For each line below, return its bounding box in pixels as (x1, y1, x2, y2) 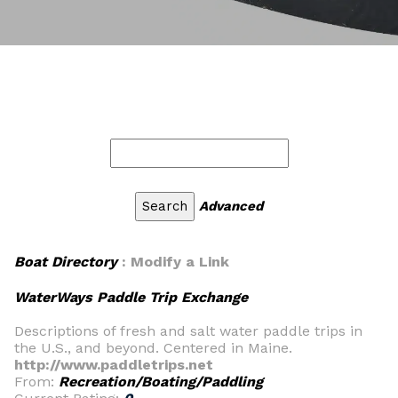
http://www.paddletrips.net (14, 356, 213, 373)
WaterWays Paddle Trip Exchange (14, 289, 248, 306)
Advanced (199, 198, 263, 214)
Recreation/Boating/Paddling (59, 373, 263, 390)
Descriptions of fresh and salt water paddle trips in (14, 322, 362, 339)
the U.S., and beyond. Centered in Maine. (14, 339, 292, 356)
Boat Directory (14, 253, 117, 270)
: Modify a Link (117, 253, 229, 270)
